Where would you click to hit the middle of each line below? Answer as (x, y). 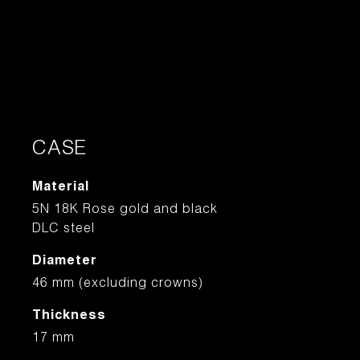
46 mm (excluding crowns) (118, 284)
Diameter (65, 262)
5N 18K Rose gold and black (125, 211)
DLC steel (63, 230)
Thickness (69, 317)
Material (61, 188)
